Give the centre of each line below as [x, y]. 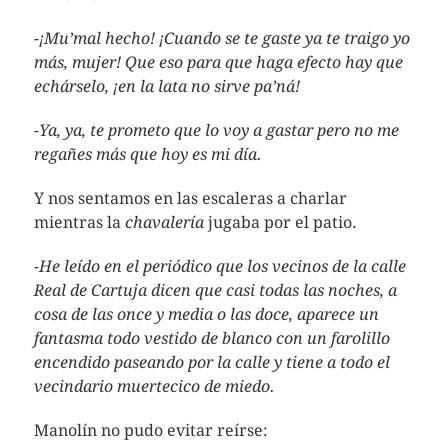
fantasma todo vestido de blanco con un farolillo [211, 338]
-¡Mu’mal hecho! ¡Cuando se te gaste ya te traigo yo [221, 38]
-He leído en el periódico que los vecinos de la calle [219, 266]
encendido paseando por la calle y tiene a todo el [211, 362]
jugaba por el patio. [280, 222]
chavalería [164, 222]
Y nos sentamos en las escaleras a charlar [190, 198]
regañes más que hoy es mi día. [147, 154]
